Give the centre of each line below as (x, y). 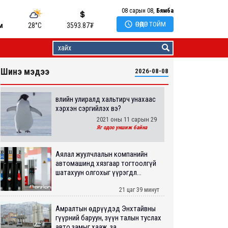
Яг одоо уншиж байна (122, 127)
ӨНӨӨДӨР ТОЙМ (151, 24)
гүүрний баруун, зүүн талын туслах (108, 218)
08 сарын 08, (138, 11)
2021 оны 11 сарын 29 (127, 119)
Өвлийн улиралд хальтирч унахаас (106, 99)
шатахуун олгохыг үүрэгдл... (98, 172)
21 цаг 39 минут (139, 190)
